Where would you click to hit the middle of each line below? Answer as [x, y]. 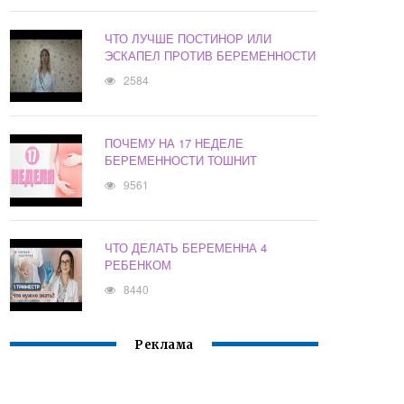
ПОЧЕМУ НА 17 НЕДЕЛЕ [174, 143]
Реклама [164, 345]
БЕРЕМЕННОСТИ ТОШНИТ [181, 161]
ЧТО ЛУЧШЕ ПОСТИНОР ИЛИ [188, 39]
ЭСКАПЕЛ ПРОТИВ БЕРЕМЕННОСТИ [211, 56]
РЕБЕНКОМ [138, 265]
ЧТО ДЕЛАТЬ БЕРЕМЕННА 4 [186, 248]
